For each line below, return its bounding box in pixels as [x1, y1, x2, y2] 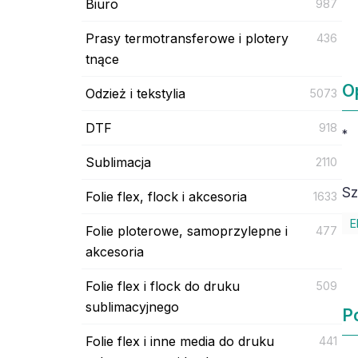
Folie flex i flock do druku [86, 277, 240, 294]
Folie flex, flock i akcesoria [86, 188, 247, 205]
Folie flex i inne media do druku [86, 332, 274, 349]
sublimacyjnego [86, 298, 179, 315]
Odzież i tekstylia [86, 85, 185, 101]
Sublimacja [86, 153, 151, 170]
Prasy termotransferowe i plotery [86, 30, 288, 46]
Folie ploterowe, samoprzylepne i [86, 222, 288, 239]
